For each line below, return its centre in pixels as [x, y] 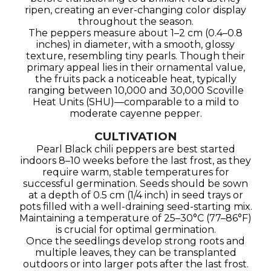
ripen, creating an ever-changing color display [135, 10]
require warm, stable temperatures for [135, 172]
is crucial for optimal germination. [135, 230]
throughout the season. [135, 21]
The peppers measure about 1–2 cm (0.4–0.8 [135, 33]
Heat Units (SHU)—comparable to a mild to [135, 102]
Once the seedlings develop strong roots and [135, 241]
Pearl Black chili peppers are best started [135, 149]
